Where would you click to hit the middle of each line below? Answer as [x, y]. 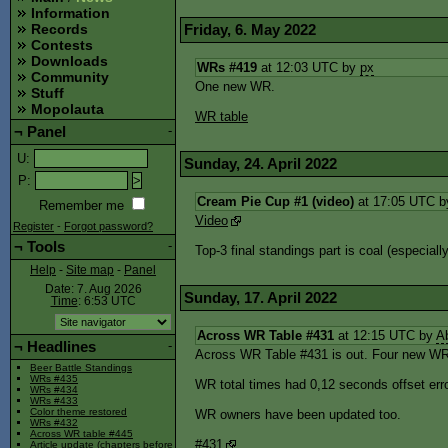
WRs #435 [54, 379]
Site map [90, 270]
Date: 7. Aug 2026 [93, 289]
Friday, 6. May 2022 [250, 29]
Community [70, 77]
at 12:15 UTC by [385, 335]
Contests [62, 45]
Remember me [81, 206]
